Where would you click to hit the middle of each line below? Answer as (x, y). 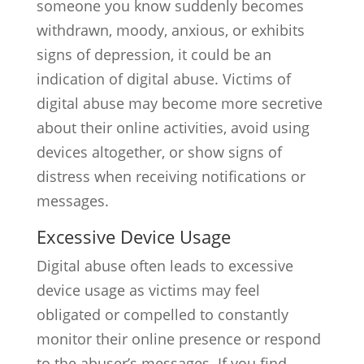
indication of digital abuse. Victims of (163, 79)
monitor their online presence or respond (178, 339)
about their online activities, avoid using (173, 128)
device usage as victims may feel (148, 290)
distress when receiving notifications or (171, 176)
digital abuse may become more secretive (179, 103)
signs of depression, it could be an (154, 54)
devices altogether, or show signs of (159, 152)
